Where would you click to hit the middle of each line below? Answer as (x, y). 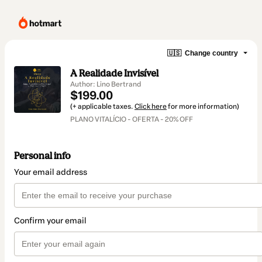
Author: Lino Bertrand (106, 84)
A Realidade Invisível (114, 73)
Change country (211, 53)
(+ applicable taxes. (102, 106)
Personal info (42, 156)
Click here (151, 106)
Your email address (51, 173)
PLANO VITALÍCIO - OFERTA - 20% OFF (132, 119)
